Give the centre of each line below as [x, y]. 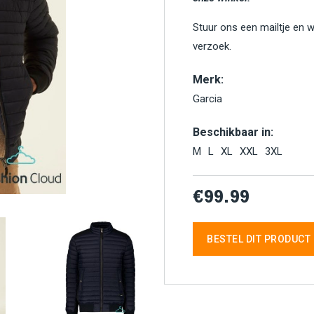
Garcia [207, 99]
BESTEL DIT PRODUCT [259, 239]
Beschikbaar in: [233, 132]
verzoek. [212, 46]
